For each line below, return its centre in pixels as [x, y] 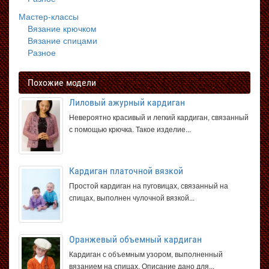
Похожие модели [62, 83]
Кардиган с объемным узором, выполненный [146, 254]
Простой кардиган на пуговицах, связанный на [149, 185]
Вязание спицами [62, 40]
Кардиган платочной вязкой [126, 171]
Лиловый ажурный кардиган [127, 102]
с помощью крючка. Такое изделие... [130, 129]
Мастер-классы [49, 16]
